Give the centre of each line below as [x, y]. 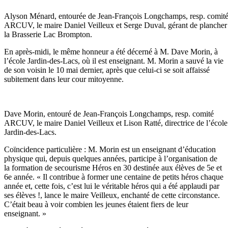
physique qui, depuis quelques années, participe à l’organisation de [111, 159]
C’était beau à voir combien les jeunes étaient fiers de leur [96, 205]
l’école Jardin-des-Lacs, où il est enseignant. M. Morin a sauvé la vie [114, 61]
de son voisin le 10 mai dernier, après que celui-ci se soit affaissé [107, 70]
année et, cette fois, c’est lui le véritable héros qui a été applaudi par [112, 186]
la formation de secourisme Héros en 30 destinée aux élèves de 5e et [113, 168]
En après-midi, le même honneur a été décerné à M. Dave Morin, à [111, 52]
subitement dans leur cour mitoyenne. [64, 79]
